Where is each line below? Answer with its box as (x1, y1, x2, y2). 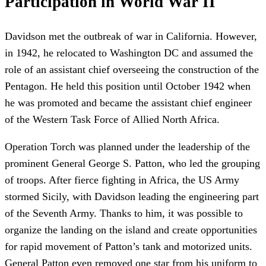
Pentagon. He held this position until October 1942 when (5, 80, 251, 93)
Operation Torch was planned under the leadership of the (5, 141, 250, 153)
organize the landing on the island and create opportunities (5, 224, 257, 236)
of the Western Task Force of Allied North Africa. (5, 113, 220, 126)
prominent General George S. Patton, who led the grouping (5, 157, 260, 170)
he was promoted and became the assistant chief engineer (5, 97, 252, 109)
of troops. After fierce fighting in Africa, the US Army (5, 174, 239, 186)
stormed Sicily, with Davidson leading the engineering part (5, 191, 259, 203)
